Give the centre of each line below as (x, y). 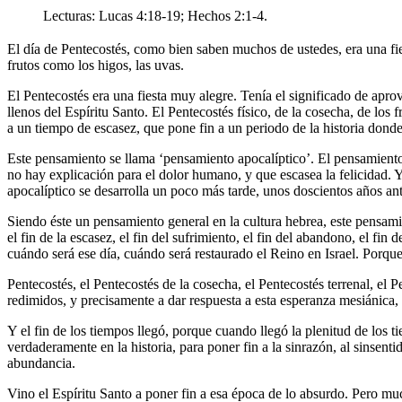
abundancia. (41, 363)
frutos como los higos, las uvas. (96, 66)
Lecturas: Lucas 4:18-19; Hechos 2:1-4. (155, 16)
